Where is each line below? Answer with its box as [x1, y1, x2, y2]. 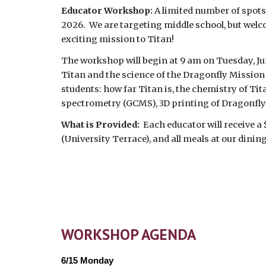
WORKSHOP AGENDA [61, 224, 196, 244]
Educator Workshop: [61, 5, 154, 16]
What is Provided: [61, 119, 143, 130]
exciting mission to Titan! [61, 34, 178, 45]
